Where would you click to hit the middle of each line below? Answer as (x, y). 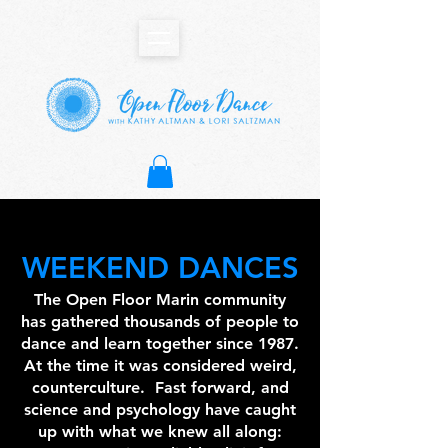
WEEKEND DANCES (160, 268)
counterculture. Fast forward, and (160, 388)
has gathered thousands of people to (160, 322)
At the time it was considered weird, (160, 366)
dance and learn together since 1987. (160, 344)
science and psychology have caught (160, 410)
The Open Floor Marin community (160, 300)
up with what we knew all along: (160, 432)
